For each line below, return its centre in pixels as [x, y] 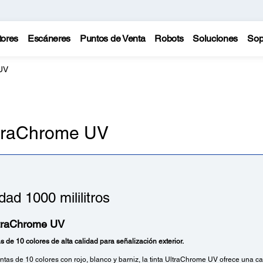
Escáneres [49, 38]
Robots [169, 38]
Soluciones [215, 38]
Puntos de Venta [113, 38]
